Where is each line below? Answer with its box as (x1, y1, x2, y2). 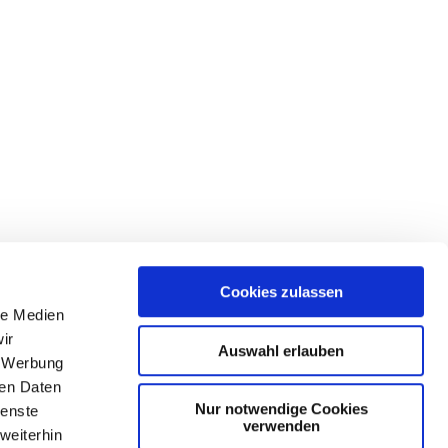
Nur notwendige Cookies (194, 400, 368, 418)
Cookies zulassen (219, 283, 343, 301)
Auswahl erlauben (218, 341, 344, 359)
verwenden (242, 417, 320, 435)
